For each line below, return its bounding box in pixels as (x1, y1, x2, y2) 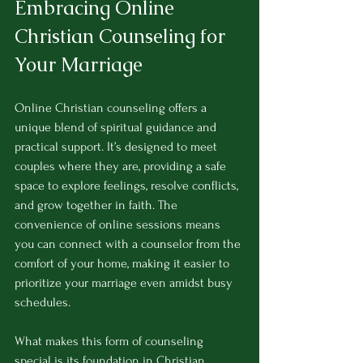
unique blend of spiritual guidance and (15, 119, 220, 135)
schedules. (15, 294, 70, 310)
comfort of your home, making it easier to (15, 255, 233, 271)
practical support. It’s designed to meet (15, 139, 220, 154)
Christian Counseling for (15, 23, 230, 49)
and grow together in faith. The (15, 197, 181, 212)
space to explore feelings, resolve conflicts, (15, 177, 241, 193)
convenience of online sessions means (15, 216, 224, 232)
